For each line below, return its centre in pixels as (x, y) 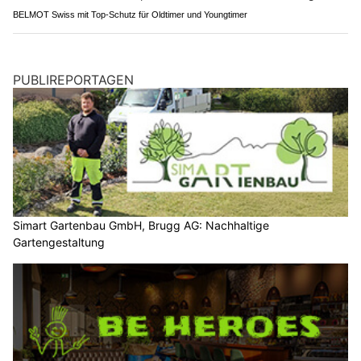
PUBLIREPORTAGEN (73, 80)
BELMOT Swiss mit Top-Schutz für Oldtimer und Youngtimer (130, 15)
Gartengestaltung (59, 242)
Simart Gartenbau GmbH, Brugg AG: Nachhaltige (141, 225)
